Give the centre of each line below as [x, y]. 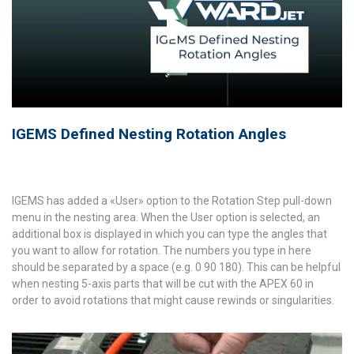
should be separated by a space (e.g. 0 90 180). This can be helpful [176, 267]
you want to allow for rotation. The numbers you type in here [162, 250]
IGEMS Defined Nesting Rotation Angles [149, 134]
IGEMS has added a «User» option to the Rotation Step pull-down [172, 200]
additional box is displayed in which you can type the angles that [169, 233]
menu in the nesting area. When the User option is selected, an [166, 217]
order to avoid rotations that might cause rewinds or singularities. [173, 300]
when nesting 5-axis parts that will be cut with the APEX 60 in [163, 283]
